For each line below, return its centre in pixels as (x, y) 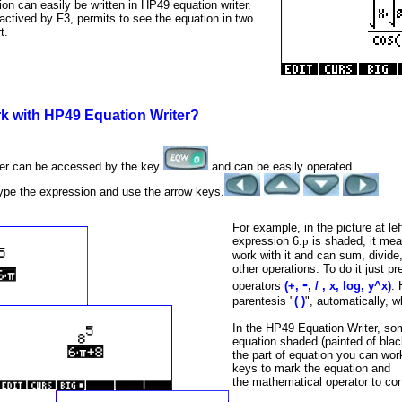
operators (258, 285)
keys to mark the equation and (311, 368)
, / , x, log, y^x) (350, 285)
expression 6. (267, 240)
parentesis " (263, 301)
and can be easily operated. (282, 166)
